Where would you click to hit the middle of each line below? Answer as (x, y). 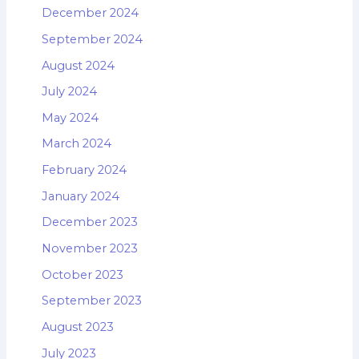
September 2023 (91, 301)
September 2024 (92, 39)
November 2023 (89, 249)
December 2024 (90, 13)
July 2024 (69, 92)
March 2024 (76, 144)
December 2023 (89, 222)
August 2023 (77, 327)
